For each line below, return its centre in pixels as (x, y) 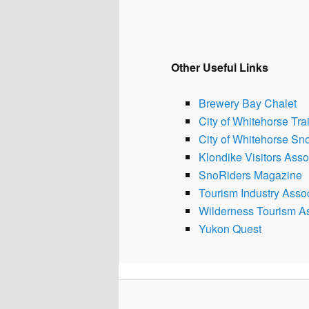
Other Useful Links (220, 67)
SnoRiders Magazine (250, 175)
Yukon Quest (230, 228)
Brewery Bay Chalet (248, 103)
